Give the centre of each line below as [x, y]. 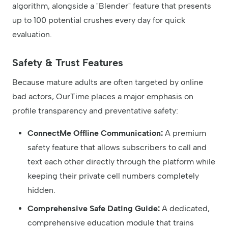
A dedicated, [185, 208]
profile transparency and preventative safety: [95, 110]
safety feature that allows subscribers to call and [117, 147]
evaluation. [32, 34]
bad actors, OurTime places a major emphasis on [103, 96]
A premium [184, 133]
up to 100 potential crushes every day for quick [99, 20]
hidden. [41, 190]
